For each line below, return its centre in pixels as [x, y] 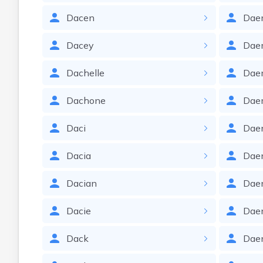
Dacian [82, 183]
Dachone [86, 100]
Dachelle [85, 73]
